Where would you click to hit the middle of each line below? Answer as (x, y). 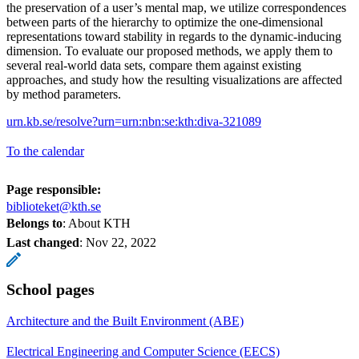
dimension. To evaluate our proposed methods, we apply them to (169, 50)
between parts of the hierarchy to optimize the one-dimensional (165, 22)
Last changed (43, 242)
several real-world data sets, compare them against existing (154, 65)
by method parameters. (64, 94)
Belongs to (34, 223)
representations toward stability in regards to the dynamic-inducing (174, 36)
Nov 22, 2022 (121, 242)
